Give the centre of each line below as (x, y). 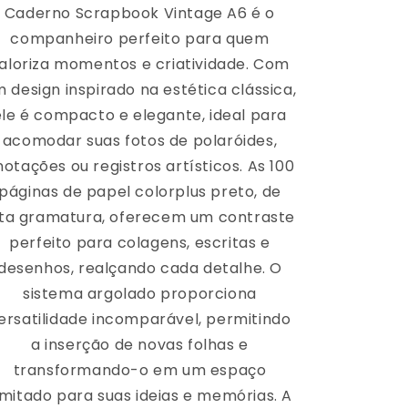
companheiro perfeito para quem (140, 38)
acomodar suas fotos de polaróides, (140, 140)
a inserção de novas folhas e (140, 344)
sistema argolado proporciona (140, 293)
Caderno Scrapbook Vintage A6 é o (140, 13)
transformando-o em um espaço (140, 370)
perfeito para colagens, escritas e (140, 242)
